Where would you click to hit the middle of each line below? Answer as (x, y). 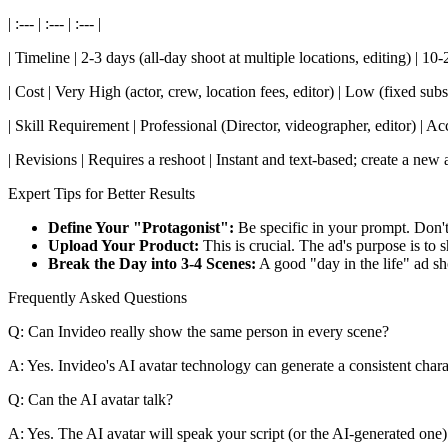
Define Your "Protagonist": (141, 227)
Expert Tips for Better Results (101, 193)
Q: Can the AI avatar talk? (90, 399)
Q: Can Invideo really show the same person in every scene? (198, 331)
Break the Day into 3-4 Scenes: (152, 263)
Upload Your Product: (123, 245)
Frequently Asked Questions (97, 297)
